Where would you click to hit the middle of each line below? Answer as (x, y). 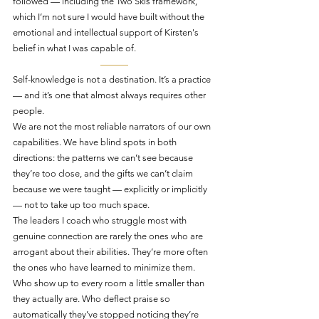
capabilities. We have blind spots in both (96, 142)
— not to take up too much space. (81, 205)
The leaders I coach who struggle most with (101, 220)
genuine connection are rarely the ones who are (109, 236)
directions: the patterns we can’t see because (104, 158)
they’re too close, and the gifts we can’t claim (104, 173)
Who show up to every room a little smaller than (110, 283)
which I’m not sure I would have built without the (110, 17)
